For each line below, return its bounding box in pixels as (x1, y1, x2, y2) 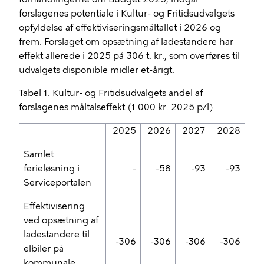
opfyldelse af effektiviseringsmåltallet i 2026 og (19, 22, 221, 33)
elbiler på (24, 243, 64, 254)
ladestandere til (24, 229, 90, 240)
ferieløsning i (24, 163, 80, 174)
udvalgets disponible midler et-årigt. (19, 65, 174, 75)
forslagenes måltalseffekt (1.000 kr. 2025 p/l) (19, 102, 213, 113)
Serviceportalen (24, 177, 92, 188)
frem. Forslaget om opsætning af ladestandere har (19, 37, 233, 47)
